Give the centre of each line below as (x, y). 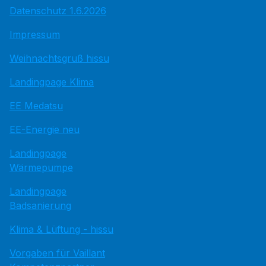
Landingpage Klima (52, 82)
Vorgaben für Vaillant (57, 253)
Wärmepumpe (41, 167)
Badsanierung (40, 205)
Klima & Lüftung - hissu (61, 229)
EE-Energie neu (45, 129)
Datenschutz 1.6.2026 (58, 11)
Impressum (35, 34)
